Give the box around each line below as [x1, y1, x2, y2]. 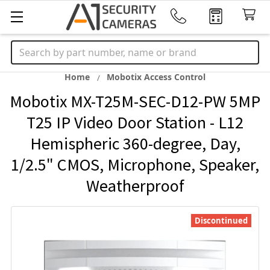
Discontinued [195, 215, 248, 226]
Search [11, 41, 42, 54]
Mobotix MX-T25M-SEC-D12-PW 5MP [10, 90, 260, 112]
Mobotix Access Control [107, 71, 206, 83]
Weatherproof [86, 175, 184, 196]
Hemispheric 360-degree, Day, [30, 133, 240, 154]
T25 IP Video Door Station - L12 [27, 111, 243, 133]
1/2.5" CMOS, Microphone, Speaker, [11, 154, 259, 175]
